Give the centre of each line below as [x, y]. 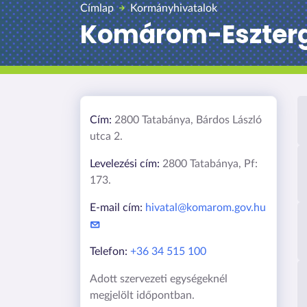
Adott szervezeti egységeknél [158, 279]
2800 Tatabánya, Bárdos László [186, 120]
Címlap [97, 9]
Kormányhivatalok [174, 9]
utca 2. [106, 136]
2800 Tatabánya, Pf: [208, 163]
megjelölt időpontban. [142, 295]
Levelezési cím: [124, 163]
